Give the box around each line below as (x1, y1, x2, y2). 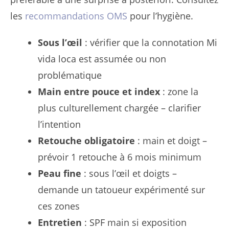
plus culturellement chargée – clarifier (38, 102, 201, 114)
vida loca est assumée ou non (38, 53, 166, 65)
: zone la (160, 85, 198, 98)
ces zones (38, 200, 80, 213)
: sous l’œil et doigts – (81, 167, 177, 180)
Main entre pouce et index (38, 85, 160, 98)
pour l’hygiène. (127, 10, 193, 22)
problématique (38, 69, 102, 82)
